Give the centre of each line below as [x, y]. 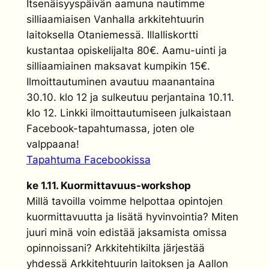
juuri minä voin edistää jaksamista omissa [126, 232]
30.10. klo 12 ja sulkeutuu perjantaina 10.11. [130, 97]
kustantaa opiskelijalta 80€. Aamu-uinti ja [126, 50]
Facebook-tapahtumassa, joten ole [110, 128]
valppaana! [53, 144]
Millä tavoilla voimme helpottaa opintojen [124, 201]
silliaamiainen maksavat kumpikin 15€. [118, 66]
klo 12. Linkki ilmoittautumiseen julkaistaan [128, 113]
